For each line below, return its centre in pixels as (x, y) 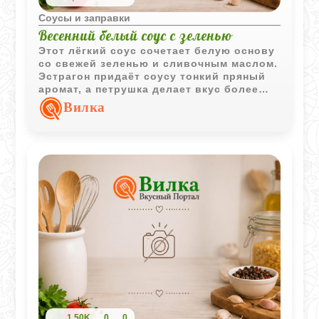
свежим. (62, 101)
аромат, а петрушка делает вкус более (149, 89)
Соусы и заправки (85, 17)
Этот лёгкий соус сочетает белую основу (157, 50)
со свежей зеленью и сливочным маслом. (158, 63)
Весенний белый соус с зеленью (136, 35)
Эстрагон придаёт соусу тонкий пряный (152, 76)
